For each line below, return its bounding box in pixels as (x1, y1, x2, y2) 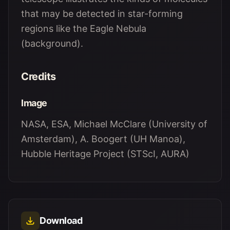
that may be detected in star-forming (21, 8, 183, 19)
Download (40, 215, 83, 226)
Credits (21, 70, 56, 83)
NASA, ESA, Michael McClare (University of (21, 119, 207, 129)
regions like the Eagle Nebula (21, 23, 146, 34)
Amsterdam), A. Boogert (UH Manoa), (21, 133, 185, 144)
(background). (21, 38, 83, 49)
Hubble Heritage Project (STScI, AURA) (21, 148, 189, 159)
